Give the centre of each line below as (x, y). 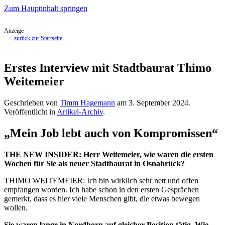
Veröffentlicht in (30, 111)
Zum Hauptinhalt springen (46, 8)
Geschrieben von (32, 102)
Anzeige (14, 31)
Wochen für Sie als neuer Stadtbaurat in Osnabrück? (94, 163)
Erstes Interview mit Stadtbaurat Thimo (108, 68)
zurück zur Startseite (38, 38)
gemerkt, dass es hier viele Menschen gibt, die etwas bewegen (102, 198)
